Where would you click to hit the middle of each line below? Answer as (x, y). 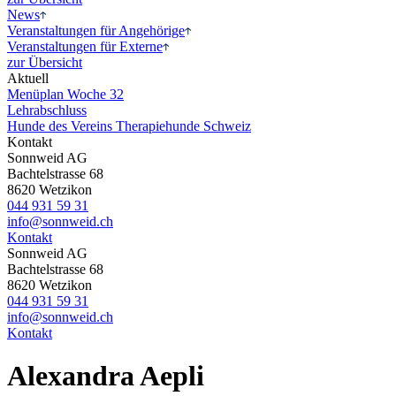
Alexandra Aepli (106, 376)
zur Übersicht (45, 62)
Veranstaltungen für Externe (85, 46)
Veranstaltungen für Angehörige (96, 30)
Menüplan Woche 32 (65, 94)
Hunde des (39, 126)
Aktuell (28, 78)
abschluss (60, 110)
